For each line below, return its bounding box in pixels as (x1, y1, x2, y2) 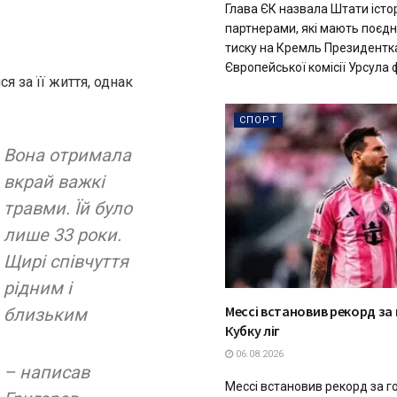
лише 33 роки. (4, 224, 121, 246)
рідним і (4, 277, 72, 300)
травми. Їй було (4, 198, 132, 220)
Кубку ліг (225, 321, 281, 339)
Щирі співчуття (4, 251, 128, 273)
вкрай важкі (4, 171, 105, 193)
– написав (4, 362, 90, 384)
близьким (4, 304, 87, 326)
